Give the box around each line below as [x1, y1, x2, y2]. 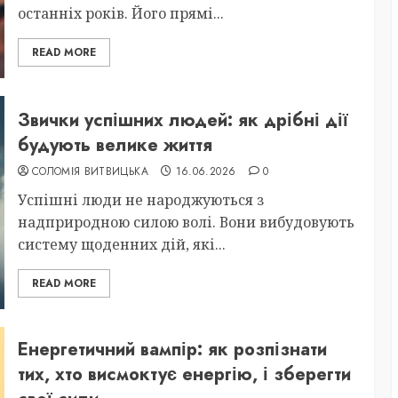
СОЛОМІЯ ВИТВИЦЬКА [31, 163, 148, 179]
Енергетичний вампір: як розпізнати [17, 337, 327, 362]
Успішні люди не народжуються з [17, 189, 264, 210]
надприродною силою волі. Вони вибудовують [17, 211, 354, 232]
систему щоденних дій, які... [17, 234, 226, 254]
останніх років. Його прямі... [17, 3, 224, 23]
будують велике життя [17, 131, 212, 158]
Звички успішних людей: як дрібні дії [17, 107, 348, 133]
